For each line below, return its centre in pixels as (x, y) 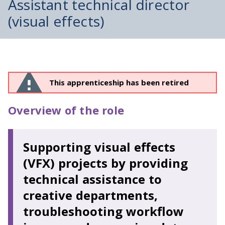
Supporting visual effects (99, 147)
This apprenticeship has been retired (119, 82)
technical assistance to (92, 179)
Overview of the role (66, 110)
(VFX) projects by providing (105, 163)
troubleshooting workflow (103, 211)
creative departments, (90, 195)
